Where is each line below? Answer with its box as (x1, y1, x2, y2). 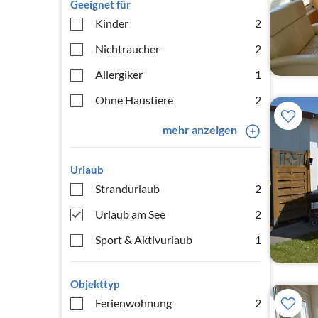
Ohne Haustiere (95, 93, 173, 106)
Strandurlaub (95, 182, 160, 195)
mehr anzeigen (162, 123, 237, 136)
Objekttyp (70, 278, 119, 290)
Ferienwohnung (95, 296, 172, 309)
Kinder (95, 16, 128, 30)
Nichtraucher (95, 42, 160, 55)
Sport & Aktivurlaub (95, 233, 192, 246)
